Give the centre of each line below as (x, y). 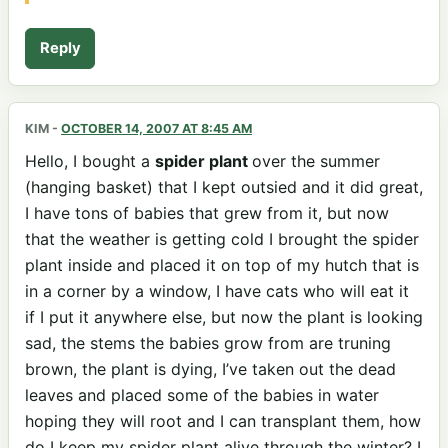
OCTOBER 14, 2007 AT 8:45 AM (156, 129)
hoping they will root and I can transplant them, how (223, 420)
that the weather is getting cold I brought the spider (222, 238)
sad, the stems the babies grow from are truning (208, 342)
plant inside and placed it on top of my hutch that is (222, 264)
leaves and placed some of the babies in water (202, 394)
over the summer (316, 160)
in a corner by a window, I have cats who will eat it (217, 290)
